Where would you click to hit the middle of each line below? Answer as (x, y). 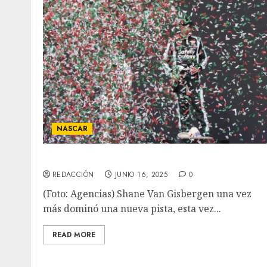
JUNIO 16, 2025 (142, 175)
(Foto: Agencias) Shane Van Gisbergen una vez (147, 194)
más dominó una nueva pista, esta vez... (132, 209)
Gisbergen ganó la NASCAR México (129, 159)
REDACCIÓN (73, 175)
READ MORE (74, 235)
